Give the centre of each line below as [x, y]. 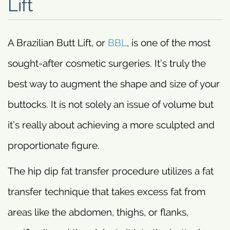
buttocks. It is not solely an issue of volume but [111, 104]
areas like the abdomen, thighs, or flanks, [98, 212]
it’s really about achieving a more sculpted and [111, 124]
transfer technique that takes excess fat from [107, 191]
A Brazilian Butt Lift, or [58, 42]
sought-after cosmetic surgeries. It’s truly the [107, 63]
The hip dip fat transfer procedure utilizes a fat [111, 171]
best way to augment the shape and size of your [114, 83]
